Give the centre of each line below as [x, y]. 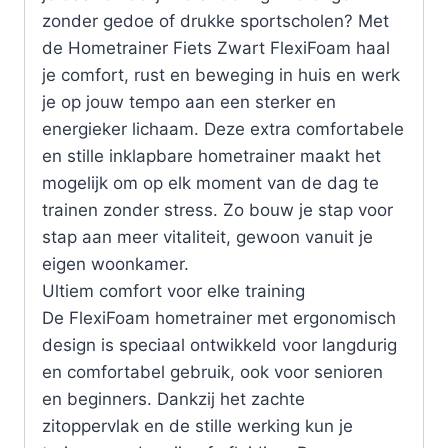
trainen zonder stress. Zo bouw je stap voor [217, 210]
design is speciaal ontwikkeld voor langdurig [219, 345]
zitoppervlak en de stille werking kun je [197, 426]
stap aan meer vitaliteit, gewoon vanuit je [207, 237]
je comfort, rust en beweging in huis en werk [221, 75]
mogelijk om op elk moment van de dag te [210, 183]
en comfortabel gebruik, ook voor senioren [212, 372]
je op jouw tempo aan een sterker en [189, 102]
